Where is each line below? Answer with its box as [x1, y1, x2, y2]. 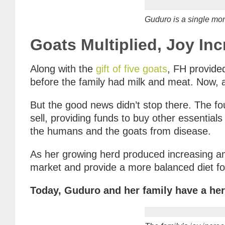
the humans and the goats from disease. [30, 125, 211, 137]
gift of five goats [96, 63, 167, 74]
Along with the [30, 63, 96, 74]
